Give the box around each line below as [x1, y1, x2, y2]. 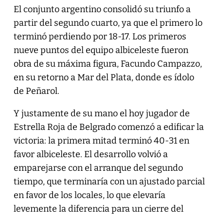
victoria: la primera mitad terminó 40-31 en [13, 135, 189, 146]
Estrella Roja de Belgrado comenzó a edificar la [13, 121, 204, 132]
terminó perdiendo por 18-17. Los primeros [13, 31, 186, 42]
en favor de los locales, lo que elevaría [13, 189, 165, 200]
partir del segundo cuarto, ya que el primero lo [13, 17, 202, 28]
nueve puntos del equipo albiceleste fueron [13, 44, 188, 55]
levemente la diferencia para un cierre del [13, 203, 183, 214]
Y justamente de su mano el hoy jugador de [13, 108, 190, 119]
